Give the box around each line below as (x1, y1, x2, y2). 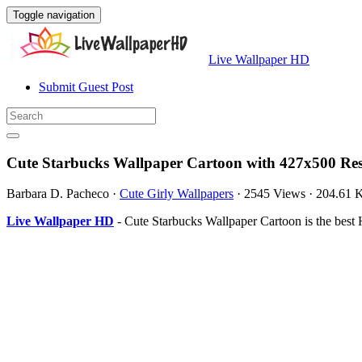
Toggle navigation (13, 9, 95, 21)
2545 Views (244, 187, 305, 201)
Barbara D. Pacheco (6, 187, 109, 201)
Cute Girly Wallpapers (120, 187, 234, 201)
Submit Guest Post (39, 80, 133, 94)
